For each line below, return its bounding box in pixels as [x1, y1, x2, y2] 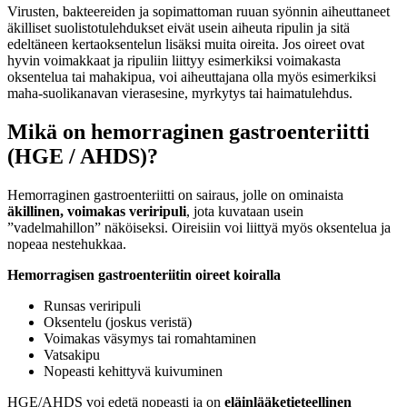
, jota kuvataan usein [186, 203, 303, 219]
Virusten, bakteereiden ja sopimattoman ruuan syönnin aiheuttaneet [7, 3, 390, 19]
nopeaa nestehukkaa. [7, 235, 126, 252]
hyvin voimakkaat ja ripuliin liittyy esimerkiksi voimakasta [7, 52, 341, 68]
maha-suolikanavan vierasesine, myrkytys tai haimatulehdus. [7, 84, 356, 101]
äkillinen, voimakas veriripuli [7, 203, 186, 219]
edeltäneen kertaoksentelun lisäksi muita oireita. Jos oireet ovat [7, 35, 364, 52]
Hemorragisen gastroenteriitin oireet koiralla [7, 266, 281, 283]
